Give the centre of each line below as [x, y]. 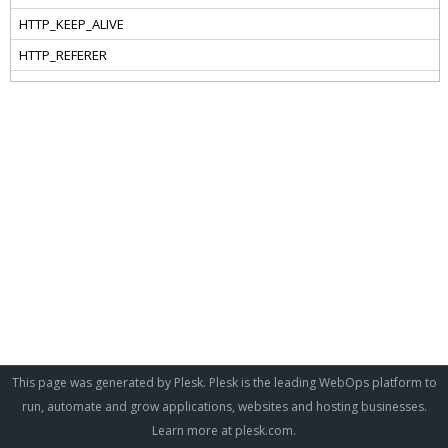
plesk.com [264, 430]
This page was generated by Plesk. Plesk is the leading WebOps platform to [224, 382]
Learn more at [193, 430]
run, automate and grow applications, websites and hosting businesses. [224, 406]
